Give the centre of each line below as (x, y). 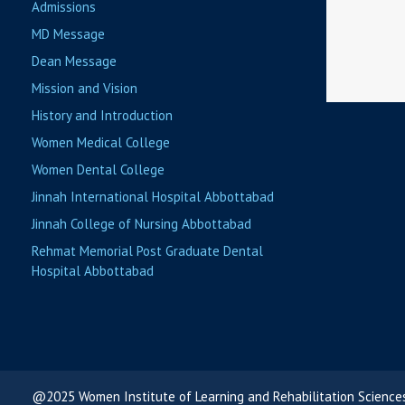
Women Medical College (101, 142)
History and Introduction (102, 115)
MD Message (68, 33)
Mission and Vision (85, 88)
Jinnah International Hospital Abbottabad (153, 196)
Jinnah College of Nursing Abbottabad (141, 223)
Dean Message (74, 61)
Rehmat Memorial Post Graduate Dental (147, 250)
